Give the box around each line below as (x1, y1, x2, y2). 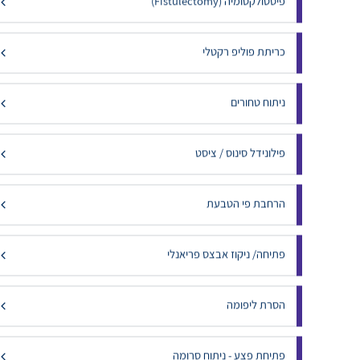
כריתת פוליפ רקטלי (202, 61, 285, 77)
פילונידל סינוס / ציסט (194, 162, 285, 178)
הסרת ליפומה (226, 314, 285, 330)
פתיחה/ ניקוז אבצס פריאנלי (166, 264, 285, 280)
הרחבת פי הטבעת (206, 213, 285, 229)
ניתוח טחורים (230, 112, 285, 128)
